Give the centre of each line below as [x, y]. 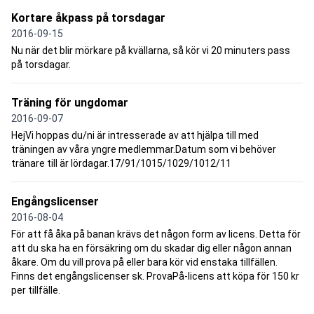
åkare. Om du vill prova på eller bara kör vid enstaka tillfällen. [144, 262]
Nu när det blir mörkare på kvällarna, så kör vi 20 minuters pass [151, 51]
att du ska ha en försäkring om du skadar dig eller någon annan [151, 248]
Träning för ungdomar [70, 103]
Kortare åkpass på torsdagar [88, 18]
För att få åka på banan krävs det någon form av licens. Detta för [156, 234]
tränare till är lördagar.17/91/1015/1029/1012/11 [121, 164]
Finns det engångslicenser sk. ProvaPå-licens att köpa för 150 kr [155, 277]
